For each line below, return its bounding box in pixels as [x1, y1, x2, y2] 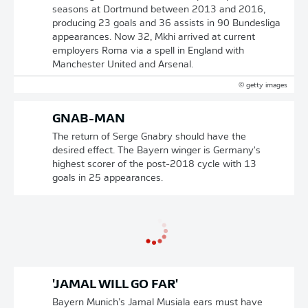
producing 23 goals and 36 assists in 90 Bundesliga [52, 19, 280, 29]
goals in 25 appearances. [52, 173, 163, 184]
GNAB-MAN [52, 113, 125, 126]
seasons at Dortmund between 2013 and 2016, [52, 5, 265, 15]
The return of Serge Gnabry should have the [52, 132, 246, 142]
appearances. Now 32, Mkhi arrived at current [52, 32, 255, 43]
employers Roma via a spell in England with [52, 46, 244, 56]
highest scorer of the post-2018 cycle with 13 [52, 159, 256, 170]
